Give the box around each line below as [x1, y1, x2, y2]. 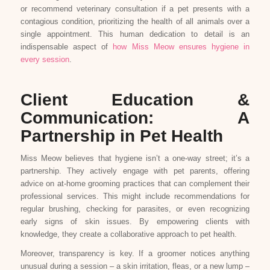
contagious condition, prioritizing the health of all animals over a [20, 17, 250, 27]
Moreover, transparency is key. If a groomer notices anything [20, 249, 250, 259]
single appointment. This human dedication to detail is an [20, 30, 250, 39]
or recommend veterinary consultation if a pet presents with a [20, 4, 250, 14]
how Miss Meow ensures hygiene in [113, 42, 250, 52]
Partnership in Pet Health [20, 127, 223, 146]
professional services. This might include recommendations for [20, 192, 250, 201]
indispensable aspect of [20, 42, 113, 52]
